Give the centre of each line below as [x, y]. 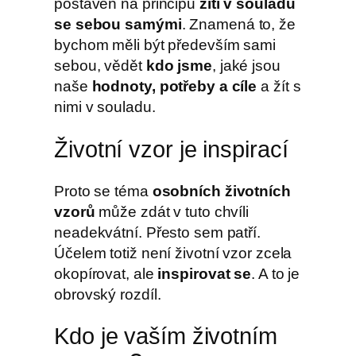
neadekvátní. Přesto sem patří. [157, 232]
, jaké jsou [246, 65]
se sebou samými [118, 24]
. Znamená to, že [238, 24]
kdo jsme [179, 65]
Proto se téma [103, 191]
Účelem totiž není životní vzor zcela [173, 253]
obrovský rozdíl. [108, 294]
